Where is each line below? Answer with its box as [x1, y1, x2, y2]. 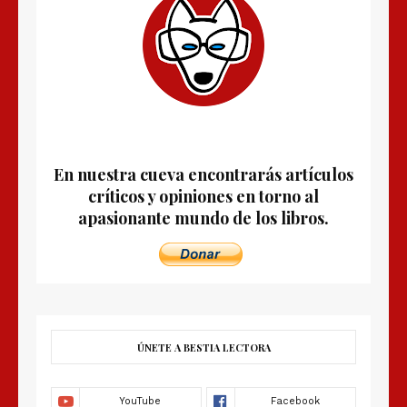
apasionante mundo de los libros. [78, 207, 329, 230]
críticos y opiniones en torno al [88, 185, 319, 208]
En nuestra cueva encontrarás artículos [54, 164, 353, 186]
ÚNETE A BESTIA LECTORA [136, 341, 271, 355]
